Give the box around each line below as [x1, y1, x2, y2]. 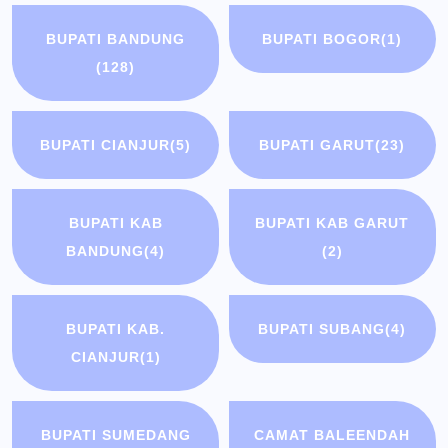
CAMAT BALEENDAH [254, 427, 411, 444]
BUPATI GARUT [259, 137, 376, 154]
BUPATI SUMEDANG [40, 427, 191, 444]
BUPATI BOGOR [262, 31, 382, 48]
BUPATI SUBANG [258, 321, 386, 338]
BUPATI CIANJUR [40, 137, 171, 154]
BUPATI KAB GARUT [255, 215, 410, 232]
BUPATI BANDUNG [46, 31, 186, 48]
